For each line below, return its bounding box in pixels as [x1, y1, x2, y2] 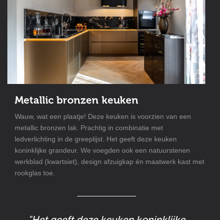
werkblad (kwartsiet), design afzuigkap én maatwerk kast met [15, 158, 204, 166]
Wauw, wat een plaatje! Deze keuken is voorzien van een [15, 112, 191, 121]
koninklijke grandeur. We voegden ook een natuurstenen [15, 146, 190, 155]
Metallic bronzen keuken [15, 94, 138, 107]
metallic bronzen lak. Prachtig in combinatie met [15, 124, 163, 132]
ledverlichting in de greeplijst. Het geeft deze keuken [15, 135, 177, 143]
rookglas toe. [15, 169, 55, 177]
